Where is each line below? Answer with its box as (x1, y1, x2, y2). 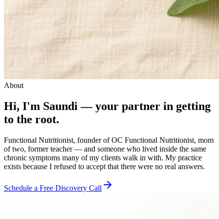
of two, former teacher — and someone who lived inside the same (4, 144, 206, 153)
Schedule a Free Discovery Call (4, 183, 102, 192)
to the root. (4, 112, 59, 126)
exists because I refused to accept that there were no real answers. (4, 162, 205, 171)
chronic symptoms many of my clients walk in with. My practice (4, 153, 202, 162)
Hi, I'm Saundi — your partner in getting (4, 99, 211, 112)
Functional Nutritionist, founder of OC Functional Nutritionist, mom (4, 135, 214, 144)
